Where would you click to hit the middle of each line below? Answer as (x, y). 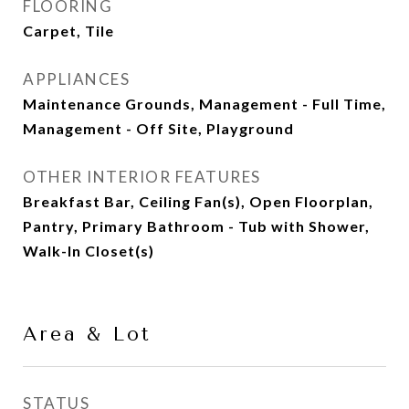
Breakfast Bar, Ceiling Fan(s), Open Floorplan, (198, 201)
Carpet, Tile (68, 31)
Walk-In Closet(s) (89, 251)
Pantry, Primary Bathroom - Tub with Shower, (196, 226)
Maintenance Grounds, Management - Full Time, (204, 104)
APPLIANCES (76, 79)
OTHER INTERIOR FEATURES (142, 177)
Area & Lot (87, 334)
